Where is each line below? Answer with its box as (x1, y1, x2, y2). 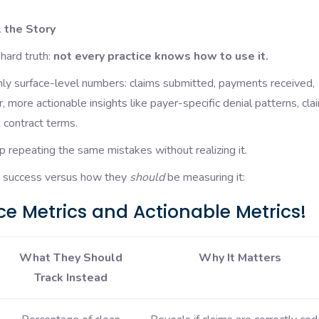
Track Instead (33, 270, 108, 286)
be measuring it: (164, 169, 245, 186)
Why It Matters (199, 250, 281, 266)
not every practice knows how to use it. (53, 48, 268, 65)
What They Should (19, 250, 122, 266)
